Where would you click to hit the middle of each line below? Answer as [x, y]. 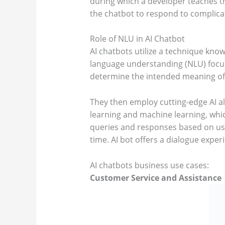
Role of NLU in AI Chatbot [137, 39]
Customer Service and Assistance [155, 178]
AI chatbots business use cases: [149, 165]
